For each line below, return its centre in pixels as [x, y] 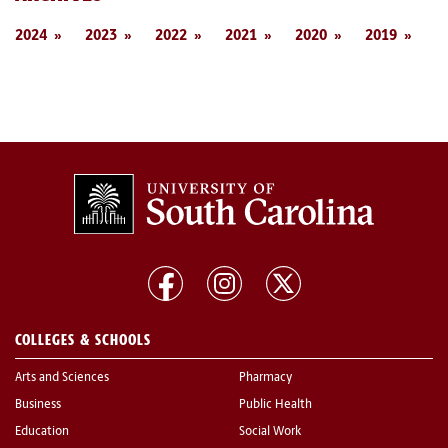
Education [42, 432]
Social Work [270, 432]
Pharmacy [265, 378]
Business [38, 405]
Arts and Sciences [62, 378]
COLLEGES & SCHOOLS [83, 340]
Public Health [275, 405]
